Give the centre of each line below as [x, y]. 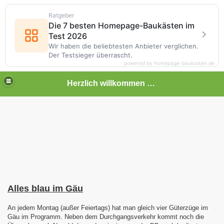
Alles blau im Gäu [45, 188]
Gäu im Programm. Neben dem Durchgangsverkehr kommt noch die [106, 217]
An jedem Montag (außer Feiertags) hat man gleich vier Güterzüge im [108, 208]
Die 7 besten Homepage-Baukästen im [121, 25]
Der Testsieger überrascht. [90, 55]
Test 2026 [68, 36]
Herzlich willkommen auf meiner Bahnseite [151, 83]
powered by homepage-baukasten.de [169, 63]
